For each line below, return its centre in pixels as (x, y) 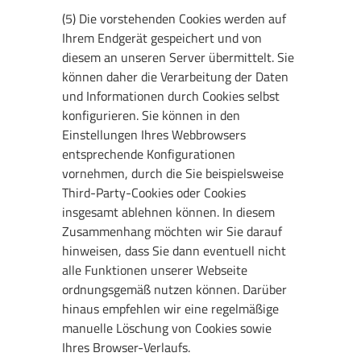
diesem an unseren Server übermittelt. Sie (178, 58)
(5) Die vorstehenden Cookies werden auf (174, 19)
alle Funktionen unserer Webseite (155, 270)
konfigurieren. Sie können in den (151, 116)
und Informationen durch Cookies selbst (171, 96)
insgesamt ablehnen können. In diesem (169, 212)
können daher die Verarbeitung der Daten (176, 77)
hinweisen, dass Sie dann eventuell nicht (174, 251)
